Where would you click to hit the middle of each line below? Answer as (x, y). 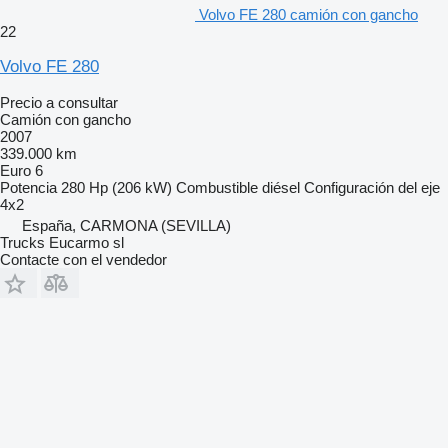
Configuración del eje (372, 187)
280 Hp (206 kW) (116, 187)
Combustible (217, 187)
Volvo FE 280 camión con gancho (308, 14)
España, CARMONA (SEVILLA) (126, 225)
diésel (281, 187)
